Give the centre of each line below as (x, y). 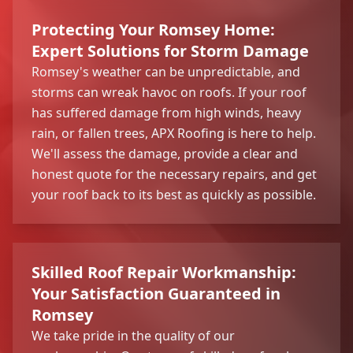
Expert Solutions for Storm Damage (170, 50)
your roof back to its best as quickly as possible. (174, 194)
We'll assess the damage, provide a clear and (165, 153)
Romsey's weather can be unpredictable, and (166, 71)
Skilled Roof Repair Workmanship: (164, 272)
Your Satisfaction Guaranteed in (156, 293)
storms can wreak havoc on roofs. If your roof (169, 92)
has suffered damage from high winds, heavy (166, 112)
